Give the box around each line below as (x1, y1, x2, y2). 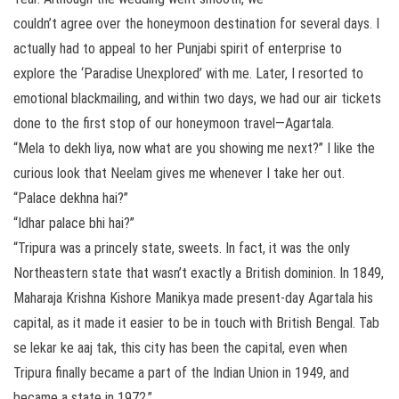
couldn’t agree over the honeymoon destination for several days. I (13, 15, 379, 32)
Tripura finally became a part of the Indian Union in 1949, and (13, 364, 349, 381)
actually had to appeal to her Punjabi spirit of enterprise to (13, 40, 342, 57)
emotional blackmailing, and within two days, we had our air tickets (13, 90, 381, 107)
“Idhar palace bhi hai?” (13, 215, 134, 232)
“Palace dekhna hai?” (13, 190, 128, 207)
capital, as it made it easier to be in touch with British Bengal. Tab (13, 314, 379, 331)
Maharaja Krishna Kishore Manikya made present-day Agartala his (13, 289, 373, 306)
